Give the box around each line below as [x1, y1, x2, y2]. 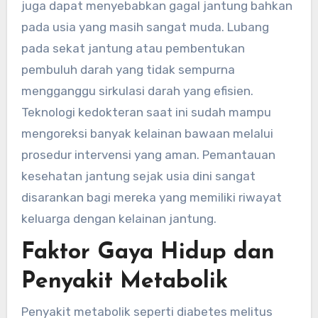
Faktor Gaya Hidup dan [21, 241, 275, 264]
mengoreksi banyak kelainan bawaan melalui [21, 126, 273, 141]
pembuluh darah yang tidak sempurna [21, 62, 235, 77]
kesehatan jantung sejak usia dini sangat [21, 168, 256, 183]
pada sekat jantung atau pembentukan [21, 40, 245, 55]
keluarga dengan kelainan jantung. [21, 211, 216, 226]
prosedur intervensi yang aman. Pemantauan [21, 147, 275, 162]
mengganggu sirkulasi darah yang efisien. [21, 83, 253, 98]
